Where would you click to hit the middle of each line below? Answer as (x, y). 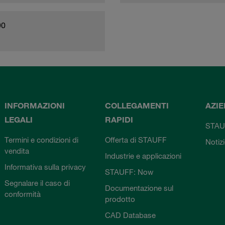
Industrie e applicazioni (143, 155)
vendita (17, 150)
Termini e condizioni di (42, 139)
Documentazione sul (139, 188)
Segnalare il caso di (37, 183)
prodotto (120, 199)
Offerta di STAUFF (136, 139)
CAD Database (130, 215)
